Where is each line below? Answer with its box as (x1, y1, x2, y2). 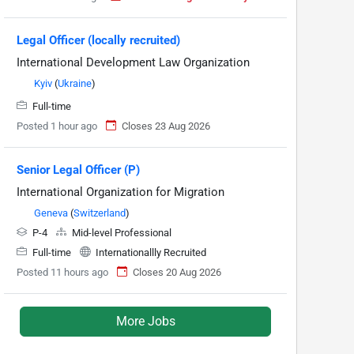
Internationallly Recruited (93, 246, 206, 258)
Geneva (34, 206, 68, 219)
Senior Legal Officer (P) (17, 162, 140, 177)
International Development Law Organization (17, 55, 250, 70)
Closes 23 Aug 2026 (122, 119, 210, 132)
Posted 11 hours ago (17, 265, 108, 278)
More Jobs (115, 313, 175, 329)
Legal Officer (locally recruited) (17, 32, 180, 47)
